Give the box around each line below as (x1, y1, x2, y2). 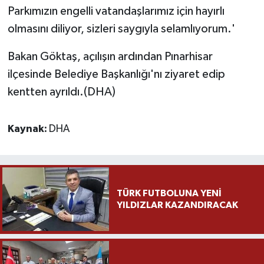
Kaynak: (7, 124, 49, 135)
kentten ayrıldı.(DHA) (7, 86, 115, 98)
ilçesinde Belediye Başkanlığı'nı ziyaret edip (7, 68, 225, 81)
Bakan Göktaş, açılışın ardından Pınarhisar (7, 51, 213, 63)
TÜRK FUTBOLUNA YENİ (116, 189, 222, 199)
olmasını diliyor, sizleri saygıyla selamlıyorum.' (7, 23, 235, 35)
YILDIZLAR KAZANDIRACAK (116, 200, 238, 210)
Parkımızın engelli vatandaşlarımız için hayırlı (7, 5, 225, 18)
